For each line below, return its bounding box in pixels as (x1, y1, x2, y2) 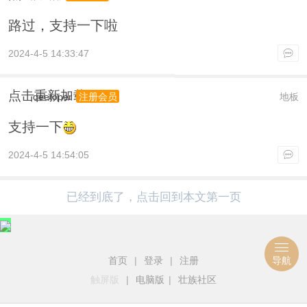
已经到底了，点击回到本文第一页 (66, 190, 241, 204)
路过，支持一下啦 (8, 17, 118, 33)
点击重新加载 (8, 88, 86, 103)
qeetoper (32, 91, 72, 103)
